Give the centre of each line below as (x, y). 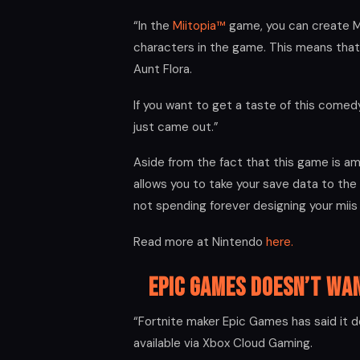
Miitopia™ (199, 26)
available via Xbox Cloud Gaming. (223, 343)
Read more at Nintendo (200, 241)
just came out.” (176, 127)
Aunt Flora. (163, 70)
